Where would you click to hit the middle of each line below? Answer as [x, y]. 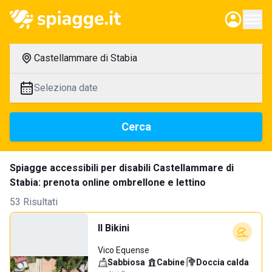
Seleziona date [66, 88]
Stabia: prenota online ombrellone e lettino [108, 182]
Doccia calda [223, 262]
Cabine [171, 262]
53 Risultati [34, 202]
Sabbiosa [126, 262]
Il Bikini [114, 228]
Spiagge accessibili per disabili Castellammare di [122, 168]
